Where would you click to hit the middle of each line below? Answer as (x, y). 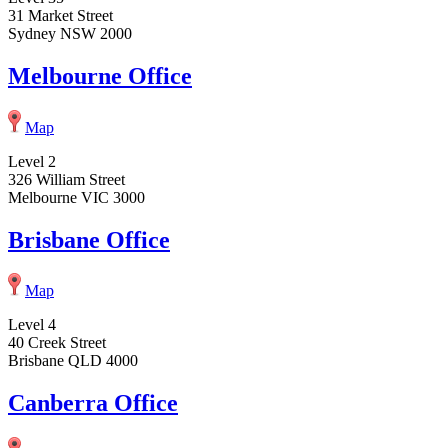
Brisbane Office (89, 239)
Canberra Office (93, 403)
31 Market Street (60, 15)
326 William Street (66, 179)
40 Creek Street (57, 343)
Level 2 (32, 161)
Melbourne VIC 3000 (76, 197)
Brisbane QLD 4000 (73, 361)
